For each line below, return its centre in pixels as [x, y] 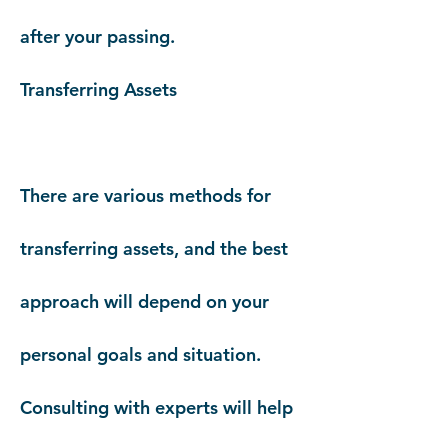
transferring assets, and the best [154, 248]
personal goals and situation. [140, 354]
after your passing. [97, 36]
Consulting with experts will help [156, 407]
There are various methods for [145, 195]
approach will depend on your [144, 301]
